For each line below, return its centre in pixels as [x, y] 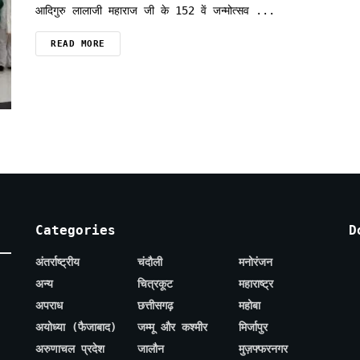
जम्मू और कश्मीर [172, 327]
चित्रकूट [155, 284]
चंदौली [149, 262]
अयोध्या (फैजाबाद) [76, 327]
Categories [76, 231]
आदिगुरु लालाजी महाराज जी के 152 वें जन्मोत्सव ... [155, 10]
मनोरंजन [256, 262]
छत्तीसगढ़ [155, 306]
